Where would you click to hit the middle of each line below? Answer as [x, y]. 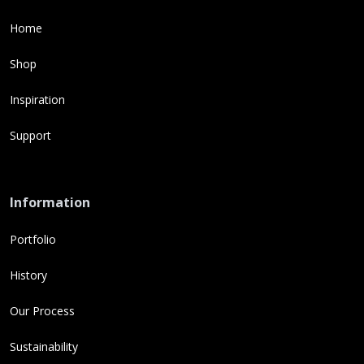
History [28, 275]
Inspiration [37, 100]
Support [30, 136]
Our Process [42, 311]
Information [50, 203]
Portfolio [33, 240]
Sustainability [44, 347]
